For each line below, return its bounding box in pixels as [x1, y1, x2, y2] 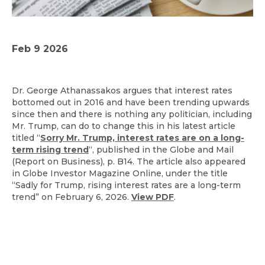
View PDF [131, 192, 174, 203]
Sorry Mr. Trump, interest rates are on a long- [40, 132, 244, 144]
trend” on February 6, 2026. [12, 192, 131, 203]
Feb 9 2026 [12, 43, 68, 55]
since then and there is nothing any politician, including [12, 109, 252, 120]
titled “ [12, 132, 40, 144]
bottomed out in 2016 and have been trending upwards [12, 97, 250, 108]
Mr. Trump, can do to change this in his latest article [12, 121, 235, 132]
